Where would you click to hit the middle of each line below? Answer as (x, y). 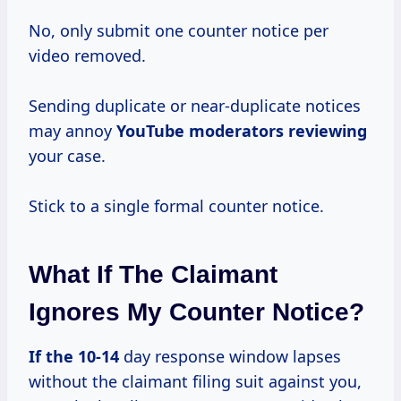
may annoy (73, 130)
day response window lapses (230, 356)
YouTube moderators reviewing (242, 130)
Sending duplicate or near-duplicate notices (195, 105)
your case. (67, 155)
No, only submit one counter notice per (179, 30)
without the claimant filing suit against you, (195, 381)
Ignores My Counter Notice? (196, 311)
